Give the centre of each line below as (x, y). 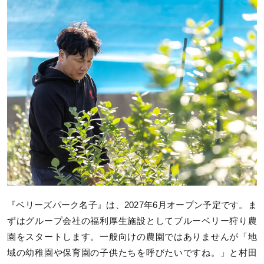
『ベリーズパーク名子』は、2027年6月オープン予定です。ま (132, 205)
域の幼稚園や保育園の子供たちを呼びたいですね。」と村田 (132, 253)
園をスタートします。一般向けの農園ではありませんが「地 (132, 237)
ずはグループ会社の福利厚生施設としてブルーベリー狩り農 (132, 221)
